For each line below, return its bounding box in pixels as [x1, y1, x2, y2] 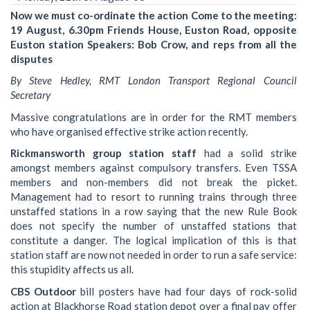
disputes [10, 52, 53, 65]
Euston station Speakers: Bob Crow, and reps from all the [10, 37, 297, 51]
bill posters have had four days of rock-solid [76, 284, 297, 298]
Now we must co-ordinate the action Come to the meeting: [10, 8, 297, 21]
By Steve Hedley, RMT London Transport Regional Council [10, 74, 297, 87]
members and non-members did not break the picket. [10, 176, 297, 189]
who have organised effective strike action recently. [10, 125, 248, 138]
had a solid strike [197, 147, 297, 160]
